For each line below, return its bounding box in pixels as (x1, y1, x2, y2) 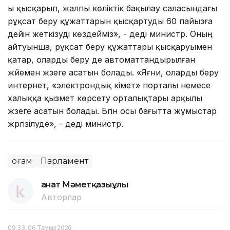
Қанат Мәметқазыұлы (41, 179, 128, 189)
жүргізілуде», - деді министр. (8, 118, 123, 129)
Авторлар (41, 191, 82, 202)
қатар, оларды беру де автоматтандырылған (8, 54, 195, 65)
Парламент (41, 156, 88, 166)
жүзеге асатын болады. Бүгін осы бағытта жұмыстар (8, 105, 217, 116)
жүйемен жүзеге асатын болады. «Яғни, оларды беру (8, 67, 219, 78)
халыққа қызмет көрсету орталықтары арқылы (8, 92, 202, 103)
